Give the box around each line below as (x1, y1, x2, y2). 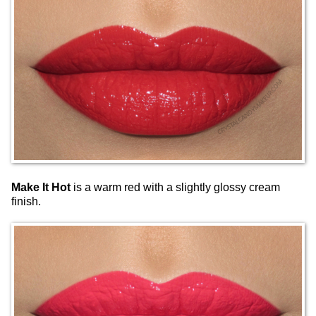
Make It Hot (11, 181, 71, 194)
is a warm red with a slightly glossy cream (71, 181, 280, 194)
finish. (11, 195, 41, 208)
